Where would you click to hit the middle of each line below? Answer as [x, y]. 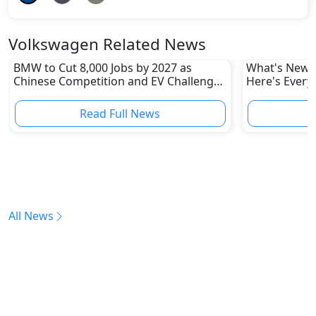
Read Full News [120, 114]
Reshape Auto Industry [74, 95]
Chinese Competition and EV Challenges [119, 81]
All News [31, 215]
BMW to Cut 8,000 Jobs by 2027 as [102, 68]
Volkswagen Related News [107, 44]
